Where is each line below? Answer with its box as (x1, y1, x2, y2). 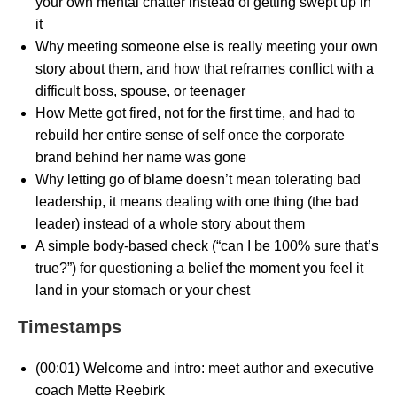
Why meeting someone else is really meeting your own (35, 38, 378, 54)
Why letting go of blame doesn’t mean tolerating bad (35, 171, 361, 187)
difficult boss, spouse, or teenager (35, 82, 245, 98)
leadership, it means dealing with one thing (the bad (35, 193, 359, 209)
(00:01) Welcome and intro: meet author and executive (35, 360, 374, 376)
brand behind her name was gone (35, 149, 246, 165)
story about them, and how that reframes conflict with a (35, 60, 374, 76)
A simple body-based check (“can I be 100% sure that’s (35, 237, 378, 253)
